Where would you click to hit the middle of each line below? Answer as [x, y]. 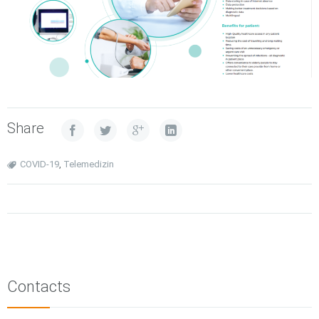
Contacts [39, 286]
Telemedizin [89, 164]
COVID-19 [40, 164]
